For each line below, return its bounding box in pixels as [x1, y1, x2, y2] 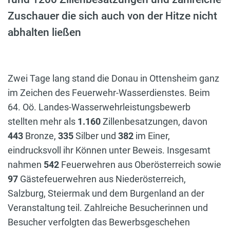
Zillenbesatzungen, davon [101, 116, 207, 127]
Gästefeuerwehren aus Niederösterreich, [20, 174, 186, 185]
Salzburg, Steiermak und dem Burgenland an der [8, 188, 204, 199]
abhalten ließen [8, 26, 81, 39]
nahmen [8, 159, 44, 170]
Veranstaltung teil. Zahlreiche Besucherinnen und [8, 202, 208, 214]
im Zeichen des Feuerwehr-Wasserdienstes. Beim [8, 87, 210, 99]
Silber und [75, 130, 118, 142]
